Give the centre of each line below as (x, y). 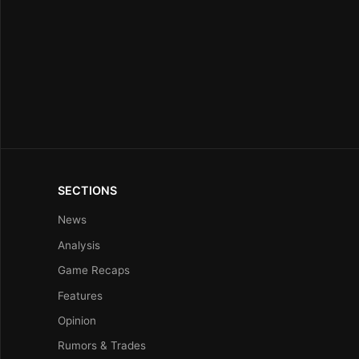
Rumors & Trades (102, 346)
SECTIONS (87, 191)
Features (80, 295)
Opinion (77, 320)
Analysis (79, 245)
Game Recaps (94, 270)
